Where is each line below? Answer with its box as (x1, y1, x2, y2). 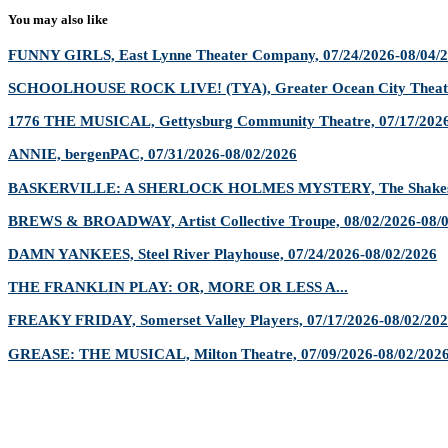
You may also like (8, 12, 108, 28)
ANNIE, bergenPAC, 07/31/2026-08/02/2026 (8, 145, 297, 163)
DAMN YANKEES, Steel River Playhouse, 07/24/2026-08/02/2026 (8, 244, 437, 262)
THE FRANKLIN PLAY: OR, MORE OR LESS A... (8, 278, 348, 296)
